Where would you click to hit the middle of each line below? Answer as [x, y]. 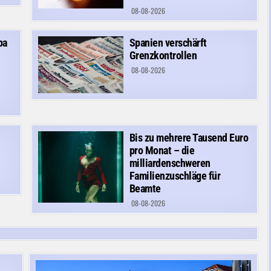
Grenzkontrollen [163, 55]
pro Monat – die [162, 151]
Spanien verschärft [168, 42]
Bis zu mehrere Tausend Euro [189, 138]
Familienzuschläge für [175, 176]
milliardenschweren [170, 163]
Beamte [145, 189]
